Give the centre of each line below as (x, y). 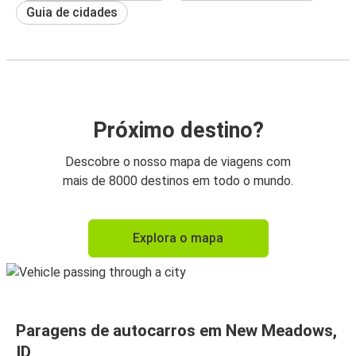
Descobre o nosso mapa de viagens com (178, 161)
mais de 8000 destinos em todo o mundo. (178, 180)
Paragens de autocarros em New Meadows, (176, 330)
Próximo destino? (178, 130)
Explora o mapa (178, 238)
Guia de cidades (72, 12)
